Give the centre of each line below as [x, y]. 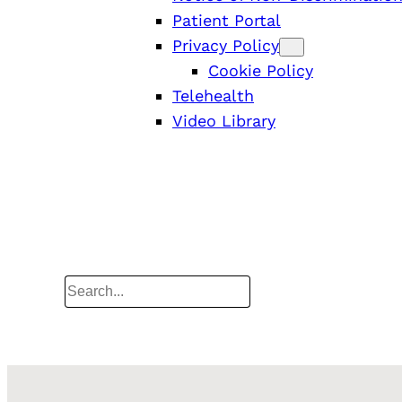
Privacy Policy [226, 45]
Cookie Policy [261, 70]
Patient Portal [227, 20]
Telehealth [213, 95]
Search [91, 290]
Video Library [224, 120]
